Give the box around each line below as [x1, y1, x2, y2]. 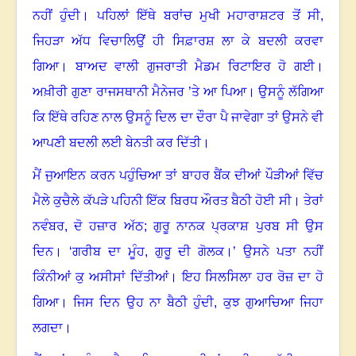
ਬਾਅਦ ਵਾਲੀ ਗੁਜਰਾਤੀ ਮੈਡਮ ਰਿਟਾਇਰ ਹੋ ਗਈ [75, 60, 315, 74]
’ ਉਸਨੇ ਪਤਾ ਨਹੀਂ [233, 245, 324, 259]
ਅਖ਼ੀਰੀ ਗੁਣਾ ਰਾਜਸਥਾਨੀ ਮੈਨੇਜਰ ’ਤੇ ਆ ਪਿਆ [33, 85, 246, 99]
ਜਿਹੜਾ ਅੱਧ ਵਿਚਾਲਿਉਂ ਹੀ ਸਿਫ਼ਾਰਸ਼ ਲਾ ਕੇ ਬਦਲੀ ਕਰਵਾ [33, 34, 323, 48]
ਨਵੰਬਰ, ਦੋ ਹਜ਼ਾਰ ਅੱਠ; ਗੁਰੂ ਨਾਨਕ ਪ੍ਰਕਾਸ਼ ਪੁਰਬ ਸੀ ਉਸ [33, 219, 323, 234]
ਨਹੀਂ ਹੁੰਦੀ [33, 9, 81, 23]
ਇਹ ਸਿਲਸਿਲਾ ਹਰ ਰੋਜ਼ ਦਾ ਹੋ [181, 270, 324, 284]
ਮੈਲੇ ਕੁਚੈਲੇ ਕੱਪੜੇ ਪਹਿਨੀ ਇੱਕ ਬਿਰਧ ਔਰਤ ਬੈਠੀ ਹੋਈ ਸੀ [33, 194, 292, 208]
